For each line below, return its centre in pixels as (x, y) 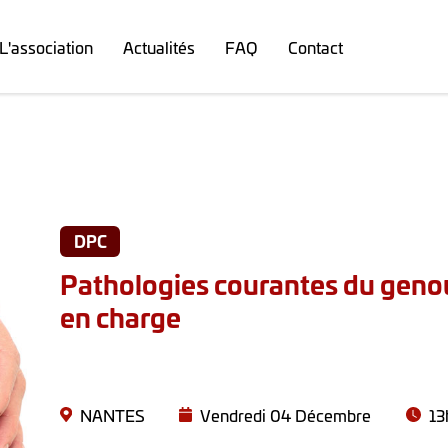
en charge (120, 315)
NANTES (112, 414)
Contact (315, 46)
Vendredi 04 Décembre (286, 414)
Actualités (159, 46)
